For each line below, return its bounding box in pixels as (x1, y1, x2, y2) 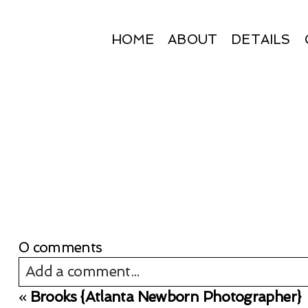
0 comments (18, 238, 102, 256)
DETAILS (231, 31, 291, 47)
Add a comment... (25, 262, 140, 280)
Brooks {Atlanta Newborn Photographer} (30, 287, 302, 305)
